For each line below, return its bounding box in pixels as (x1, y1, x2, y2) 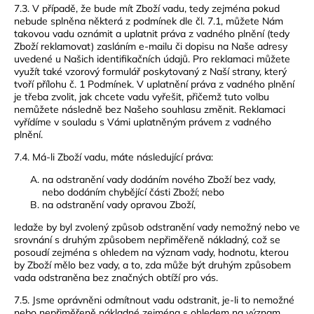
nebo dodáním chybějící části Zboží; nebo (42, 185, 224, 198)
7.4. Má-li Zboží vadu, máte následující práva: (14, 150, 213, 163)
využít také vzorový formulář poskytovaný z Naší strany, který (14, 64, 287, 78)
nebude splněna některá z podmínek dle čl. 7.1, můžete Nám (14, 14, 283, 27)
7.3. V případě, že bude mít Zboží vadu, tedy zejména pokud (14, 1, 280, 15)
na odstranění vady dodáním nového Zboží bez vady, (42, 172, 275, 186)
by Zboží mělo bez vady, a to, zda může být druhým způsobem (14, 258, 291, 271)
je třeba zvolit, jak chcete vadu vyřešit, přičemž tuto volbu (14, 90, 269, 103)
